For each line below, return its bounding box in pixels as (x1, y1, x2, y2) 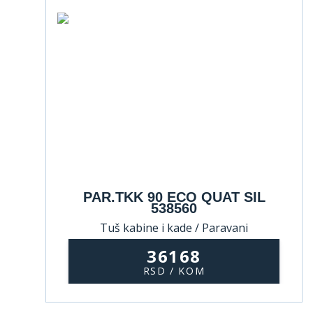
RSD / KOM (143, 263, 205, 277)
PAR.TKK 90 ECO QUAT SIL (82, 189, 265, 205)
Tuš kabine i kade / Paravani (100, 220, 248, 235)
